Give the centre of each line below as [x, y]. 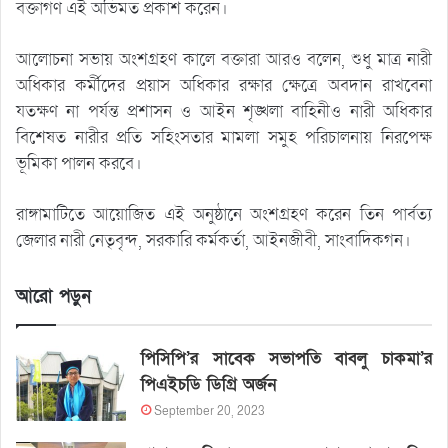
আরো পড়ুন [53, 296]
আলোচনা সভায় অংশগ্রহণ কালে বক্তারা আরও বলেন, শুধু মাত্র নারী [224, 59]
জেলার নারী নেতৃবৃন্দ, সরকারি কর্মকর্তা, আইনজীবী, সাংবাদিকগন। [213, 240]
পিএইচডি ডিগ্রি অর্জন [209, 384]
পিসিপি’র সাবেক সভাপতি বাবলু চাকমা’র [286, 358]
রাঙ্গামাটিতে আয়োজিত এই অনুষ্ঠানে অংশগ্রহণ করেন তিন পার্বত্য [224, 214]
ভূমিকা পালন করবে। [79, 163]
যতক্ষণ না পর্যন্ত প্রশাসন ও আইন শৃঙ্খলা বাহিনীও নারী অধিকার [224, 111]
